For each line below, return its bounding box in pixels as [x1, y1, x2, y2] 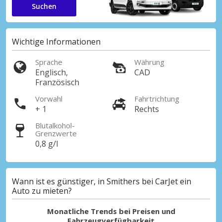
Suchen [32, 1, 56, 11]
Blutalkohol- [35, 120, 75, 130]
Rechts [134, 103, 159, 114]
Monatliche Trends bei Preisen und [47, 206, 175, 217]
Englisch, [35, 66, 68, 78]
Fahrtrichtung [134, 93, 179, 104]
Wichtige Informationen [12, 36, 101, 48]
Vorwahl [35, 93, 62, 104]
